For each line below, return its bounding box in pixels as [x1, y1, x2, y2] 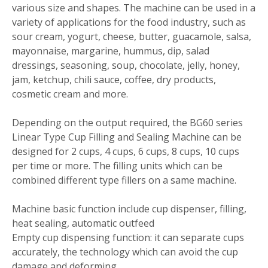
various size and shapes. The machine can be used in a [12, 1, 255, 15]
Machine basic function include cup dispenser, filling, [12, 202, 246, 216]
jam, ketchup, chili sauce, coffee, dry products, [12, 73, 216, 87]
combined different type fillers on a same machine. [12, 173, 236, 187]
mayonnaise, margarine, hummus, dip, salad [12, 44, 209, 58]
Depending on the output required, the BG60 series [12, 116, 243, 130]
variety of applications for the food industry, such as [12, 16, 246, 29]
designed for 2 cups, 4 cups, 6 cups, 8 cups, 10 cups [12, 145, 239, 159]
